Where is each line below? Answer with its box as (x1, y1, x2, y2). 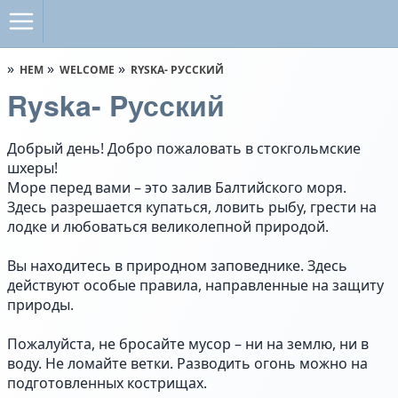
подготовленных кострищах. (7, 373, 207, 393)
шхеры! (7, 158, 58, 178)
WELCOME (60, 62, 115, 77)
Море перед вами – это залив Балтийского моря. (7, 178, 346, 197)
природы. (7, 295, 74, 314)
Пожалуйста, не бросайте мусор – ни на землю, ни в (7, 334, 369, 354)
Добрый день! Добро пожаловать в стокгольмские (7, 139, 361, 158)
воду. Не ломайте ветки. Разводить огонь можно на (7, 354, 368, 373)
